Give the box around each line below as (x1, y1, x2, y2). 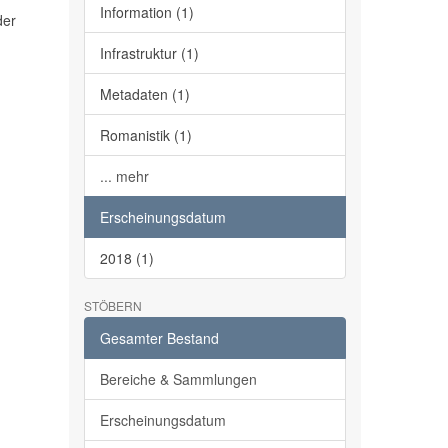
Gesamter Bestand (99, 328, 219, 348)
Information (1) (99, 2, 194, 22)
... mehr (99, 166, 149, 186)
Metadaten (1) (99, 84, 190, 104)
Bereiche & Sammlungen (99, 369, 257, 389)
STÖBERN (83, 297, 142, 314)
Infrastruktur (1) (99, 43, 199, 63)
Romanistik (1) (99, 125, 192, 145)
